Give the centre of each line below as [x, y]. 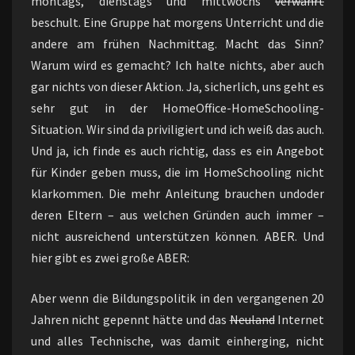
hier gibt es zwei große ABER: [110, 257]
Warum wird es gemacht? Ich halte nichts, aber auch [177, 65]
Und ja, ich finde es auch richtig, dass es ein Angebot [177, 150]
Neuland [252, 319]
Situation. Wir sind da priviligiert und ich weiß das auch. [177, 129]
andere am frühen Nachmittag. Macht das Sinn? [177, 43]
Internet [300, 319]
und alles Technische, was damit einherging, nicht [177, 340]
